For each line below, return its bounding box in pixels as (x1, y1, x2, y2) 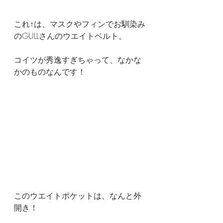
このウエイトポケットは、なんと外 (14, 190, 141, 201)
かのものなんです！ (14, 66, 86, 78)
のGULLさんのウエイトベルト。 (14, 30, 126, 42)
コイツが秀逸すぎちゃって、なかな (14, 54, 141, 66)
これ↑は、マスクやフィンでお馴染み (14, 18, 145, 30)
